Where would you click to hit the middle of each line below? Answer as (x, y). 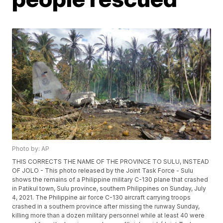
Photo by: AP (31, 149)
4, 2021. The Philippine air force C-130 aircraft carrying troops (102, 198)
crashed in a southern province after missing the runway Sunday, (106, 207)
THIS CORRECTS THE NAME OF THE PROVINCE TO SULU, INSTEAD (111, 162)
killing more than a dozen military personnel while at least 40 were (109, 216)
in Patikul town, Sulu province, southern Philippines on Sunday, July (109, 189)
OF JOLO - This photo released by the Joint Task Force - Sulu (103, 171)
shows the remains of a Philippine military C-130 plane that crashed (110, 180)
